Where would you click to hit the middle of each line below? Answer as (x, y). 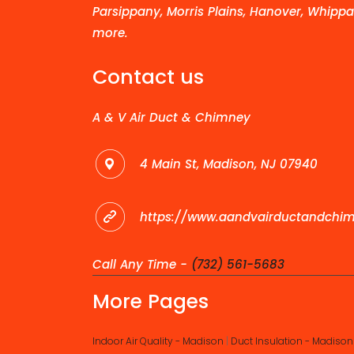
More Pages (151, 302)
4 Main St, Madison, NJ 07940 (227, 164)
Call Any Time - (142, 265)
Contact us (148, 77)
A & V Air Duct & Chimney (171, 118)
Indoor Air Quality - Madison (158, 341)
